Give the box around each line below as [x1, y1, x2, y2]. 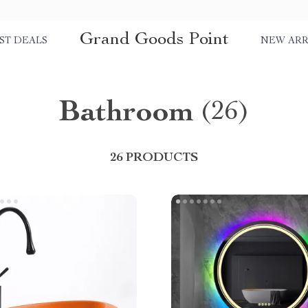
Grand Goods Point [79, 30, 229, 49]
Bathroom [58, 99, 194, 129]
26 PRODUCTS [110, 152, 198, 164]
